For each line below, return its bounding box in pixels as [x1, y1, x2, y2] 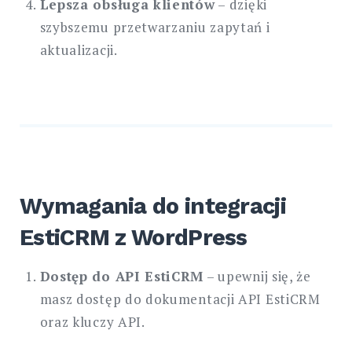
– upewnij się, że [203, 266, 311, 285]
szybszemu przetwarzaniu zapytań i [39, 18, 270, 37]
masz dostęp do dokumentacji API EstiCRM [39, 289, 321, 308]
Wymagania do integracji [20, 192, 286, 220]
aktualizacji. [39, 41, 118, 60]
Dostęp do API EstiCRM [39, 266, 204, 285]
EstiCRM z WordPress [20, 224, 247, 251]
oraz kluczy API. [39, 312, 145, 331]
